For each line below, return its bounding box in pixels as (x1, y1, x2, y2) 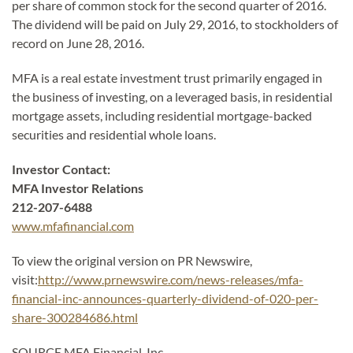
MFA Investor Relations (12, 180, 143, 196)
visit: (12, 272, 38, 288)
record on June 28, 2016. (12, 35, 144, 51)
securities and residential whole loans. (12, 127, 216, 143)
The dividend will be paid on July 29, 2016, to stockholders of (12, 17, 338, 32)
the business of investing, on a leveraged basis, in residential (12, 89, 333, 105)
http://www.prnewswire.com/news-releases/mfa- (38, 272, 303, 288)
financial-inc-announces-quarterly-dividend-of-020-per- (12, 291, 318, 307)
